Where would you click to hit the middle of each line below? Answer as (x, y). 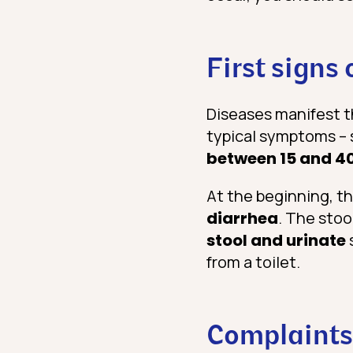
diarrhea (242, 219)
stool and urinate (276, 241)
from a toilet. (253, 262)
